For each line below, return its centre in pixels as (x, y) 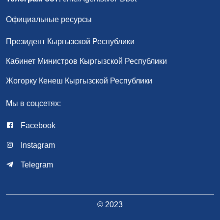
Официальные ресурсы (49, 19)
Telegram (36, 165)
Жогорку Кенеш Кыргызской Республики (79, 81)
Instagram (37, 145)
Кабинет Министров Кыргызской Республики (86, 61)
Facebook (37, 125)
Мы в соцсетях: (33, 103)
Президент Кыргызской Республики (70, 41)
